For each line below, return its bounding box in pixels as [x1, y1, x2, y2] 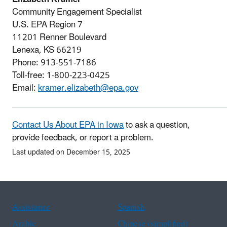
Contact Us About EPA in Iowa [12, 116, 124, 134]
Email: [12, 79, 38, 97]
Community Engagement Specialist [12, 3, 142, 21]
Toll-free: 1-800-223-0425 [12, 66, 110, 85]
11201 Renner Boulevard [12, 28, 106, 47]
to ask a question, [124, 116, 190, 134]
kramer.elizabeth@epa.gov [38, 79, 138, 97]
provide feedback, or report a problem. [12, 128, 154, 147]
